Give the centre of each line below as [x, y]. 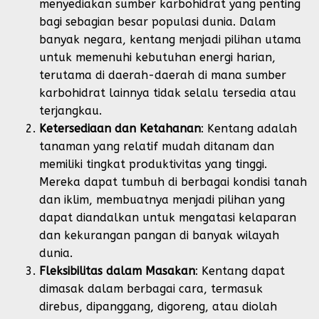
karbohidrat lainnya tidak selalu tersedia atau [168, 93]
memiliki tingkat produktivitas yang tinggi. [153, 164]
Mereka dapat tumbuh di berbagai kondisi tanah [173, 182]
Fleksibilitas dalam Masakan [117, 271]
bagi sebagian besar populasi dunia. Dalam [157, 22]
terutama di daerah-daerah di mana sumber [163, 75]
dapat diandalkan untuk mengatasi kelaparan [168, 218]
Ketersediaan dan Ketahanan [120, 129]
